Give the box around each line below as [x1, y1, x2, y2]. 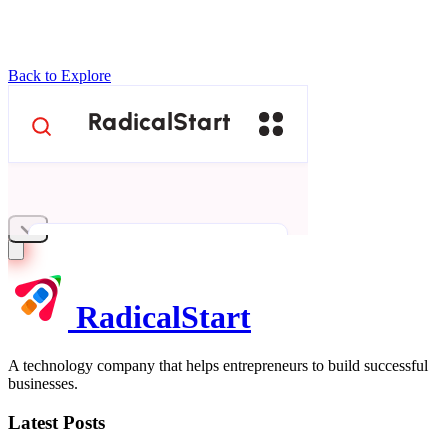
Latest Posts [8, 411, 105, 433]
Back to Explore [8, 67, 111, 84]
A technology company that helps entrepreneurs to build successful [8, 357, 428, 375]
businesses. [8, 375, 78, 393]
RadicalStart [68, 298, 251, 335]
